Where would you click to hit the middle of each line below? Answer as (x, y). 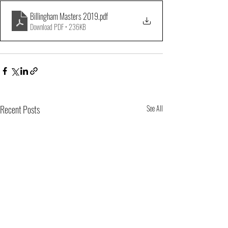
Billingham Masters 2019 (64, 16)
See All (155, 108)
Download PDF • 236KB (58, 27)
